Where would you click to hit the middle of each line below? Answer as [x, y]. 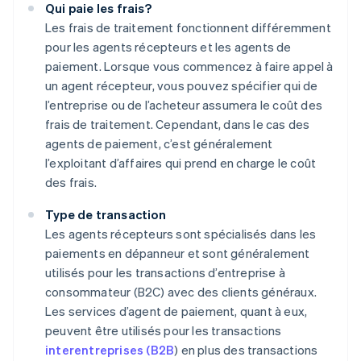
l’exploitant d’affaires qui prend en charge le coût [181, 163]
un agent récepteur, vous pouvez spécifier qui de [182, 86]
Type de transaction [106, 215]
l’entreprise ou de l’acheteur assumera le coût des [184, 105]
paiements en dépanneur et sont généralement [178, 253]
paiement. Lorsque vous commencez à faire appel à [189, 66]
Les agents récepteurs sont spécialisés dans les [181, 234]
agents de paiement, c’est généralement [159, 144]
